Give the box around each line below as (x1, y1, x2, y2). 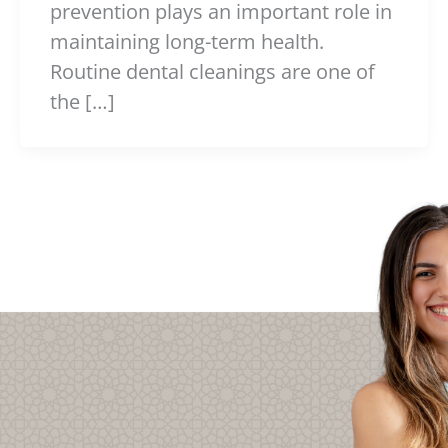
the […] (50, 88, 115, 116)
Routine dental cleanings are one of (50, 58, 375, 86)
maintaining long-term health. (50, 28, 324, 56)
